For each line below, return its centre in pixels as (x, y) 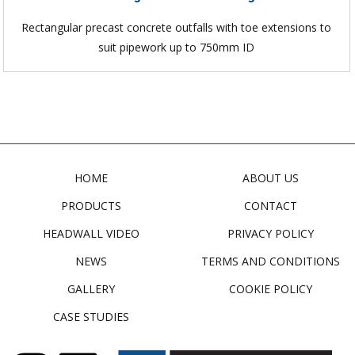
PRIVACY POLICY (270, 234)
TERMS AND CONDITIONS (270, 261)
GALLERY (92, 289)
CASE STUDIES (92, 317)
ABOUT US (270, 178)
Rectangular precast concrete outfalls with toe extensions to (177, 28)
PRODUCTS (92, 206)
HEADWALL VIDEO (92, 234)
